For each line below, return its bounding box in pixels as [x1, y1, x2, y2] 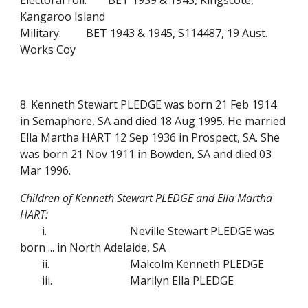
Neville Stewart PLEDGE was [130, 223, 275, 239]
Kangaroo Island [20, 9, 106, 24]
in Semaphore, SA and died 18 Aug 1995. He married [20, 113, 286, 129]
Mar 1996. [20, 163, 71, 178]
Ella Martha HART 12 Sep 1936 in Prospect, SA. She [20, 130, 280, 145]
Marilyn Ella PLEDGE [130, 273, 234, 288]
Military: [20, 25, 62, 41]
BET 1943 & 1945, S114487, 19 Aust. [86, 25, 268, 41]
